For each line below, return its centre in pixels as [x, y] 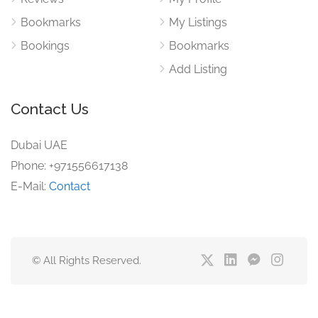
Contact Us [50, 109]
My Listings [198, 22]
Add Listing [198, 69]
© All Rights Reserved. [87, 261]
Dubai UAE [39, 145]
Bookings [45, 46]
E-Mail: [30, 186]
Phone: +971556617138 [69, 166]
